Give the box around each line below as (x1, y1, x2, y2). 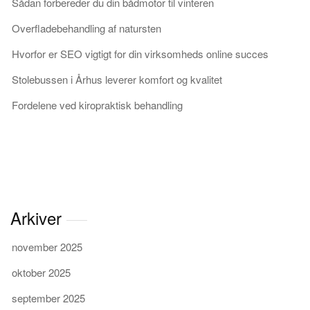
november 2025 (12, 239, 82, 254)
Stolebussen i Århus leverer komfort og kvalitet (12, 71, 222, 86)
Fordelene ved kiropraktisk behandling (12, 97, 183, 112)
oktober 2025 (12, 264, 71, 280)
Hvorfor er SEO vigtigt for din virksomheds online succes (12, 46, 268, 61)
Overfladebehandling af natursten (12, 20, 161, 35)
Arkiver (10, 205, 62, 230)
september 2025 (12, 290, 85, 305)
